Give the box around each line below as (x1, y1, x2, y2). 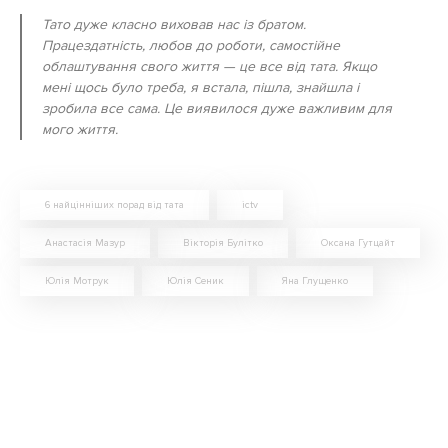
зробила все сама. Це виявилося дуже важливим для (42, 100, 392, 118)
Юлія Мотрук (45, 275, 109, 288)
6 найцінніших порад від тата (45, 199, 184, 212)
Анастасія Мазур (45, 237, 125, 250)
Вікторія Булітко (183, 237, 263, 250)
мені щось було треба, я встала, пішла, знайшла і (42, 79, 359, 97)
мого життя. (42, 121, 118, 139)
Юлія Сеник (167, 275, 224, 288)
